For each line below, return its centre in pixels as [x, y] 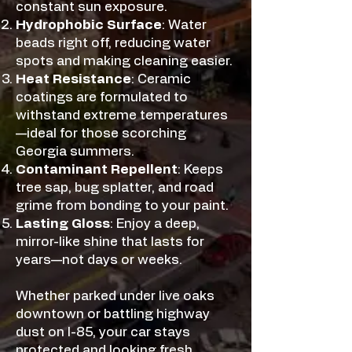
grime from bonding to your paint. [122, 205]
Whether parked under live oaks [115, 296]
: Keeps [200, 169]
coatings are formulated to [102, 97]
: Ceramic [161, 79]
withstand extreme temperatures [122, 115]
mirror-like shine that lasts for [110, 242]
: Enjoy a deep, [155, 224]
